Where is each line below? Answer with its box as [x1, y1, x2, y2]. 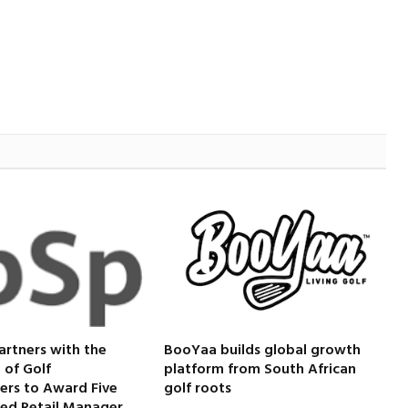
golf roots [164, 376, 232, 401]
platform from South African [164, 357, 357, 382]
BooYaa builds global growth [164, 338, 362, 362]
